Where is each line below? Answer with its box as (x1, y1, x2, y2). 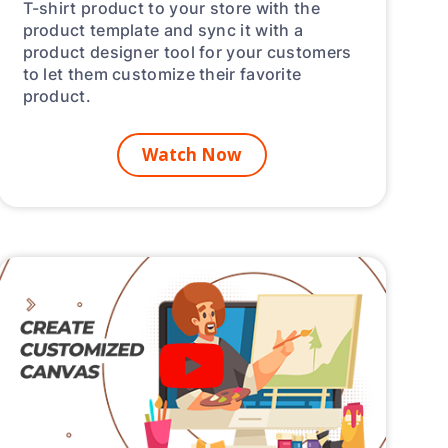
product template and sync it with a (22, 18, 304, 42)
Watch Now (141, 143, 242, 167)
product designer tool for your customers (22, 40, 352, 64)
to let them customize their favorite (22, 62, 302, 86)
